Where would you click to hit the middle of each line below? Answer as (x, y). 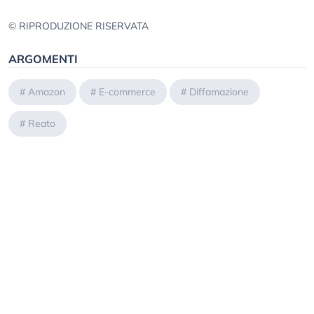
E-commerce (127, 92)
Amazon (47, 92)
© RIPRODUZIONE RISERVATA (78, 26)
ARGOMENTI (43, 59)
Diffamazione (219, 92)
